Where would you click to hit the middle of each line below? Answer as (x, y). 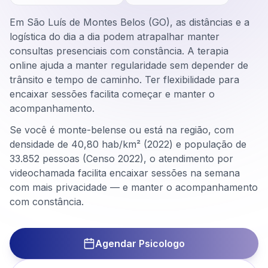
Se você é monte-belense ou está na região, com (122, 130)
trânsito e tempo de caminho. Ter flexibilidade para (124, 80)
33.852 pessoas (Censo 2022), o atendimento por (121, 159)
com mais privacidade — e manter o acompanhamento (134, 187)
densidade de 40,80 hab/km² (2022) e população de (128, 144)
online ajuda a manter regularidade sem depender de (129, 65)
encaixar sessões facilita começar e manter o (112, 94)
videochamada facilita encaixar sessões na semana (125, 173)
